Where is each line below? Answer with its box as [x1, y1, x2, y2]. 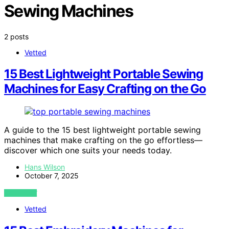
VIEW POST [4, 189, 37, 197]
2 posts [4, 32, 29, 41]
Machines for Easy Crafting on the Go [4, 81, 206, 97]
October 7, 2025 [25, 171, 79, 180]
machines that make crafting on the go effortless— [4, 135, 202, 146]
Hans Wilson [25, 163, 65, 172]
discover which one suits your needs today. [4, 145, 172, 156]
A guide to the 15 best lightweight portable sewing [4, 125, 201, 135]
